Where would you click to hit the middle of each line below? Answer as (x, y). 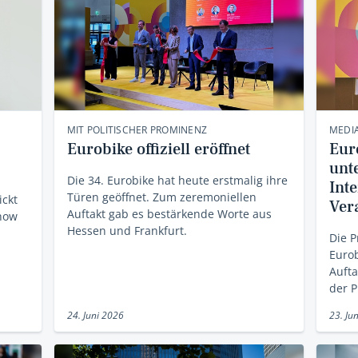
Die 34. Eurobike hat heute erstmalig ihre (177, 180)
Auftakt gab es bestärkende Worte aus (169, 213)
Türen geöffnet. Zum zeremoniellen (161, 197)
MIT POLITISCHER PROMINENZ (137, 129)
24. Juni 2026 (95, 315)
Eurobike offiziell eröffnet (158, 149)
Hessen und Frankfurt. (127, 230)
